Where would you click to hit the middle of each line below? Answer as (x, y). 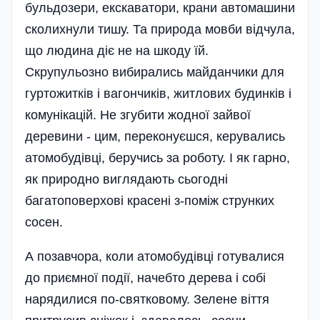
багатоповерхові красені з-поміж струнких (150, 200)
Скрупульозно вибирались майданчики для (155, 72)
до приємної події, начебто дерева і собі (145, 277)
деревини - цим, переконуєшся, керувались (155, 136)
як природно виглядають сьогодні (126, 179)
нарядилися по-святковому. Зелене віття (147, 299)
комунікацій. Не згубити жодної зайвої (138, 115)
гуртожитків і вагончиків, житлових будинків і (158, 93)
